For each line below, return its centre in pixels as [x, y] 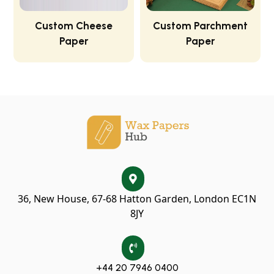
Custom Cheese [74, 26]
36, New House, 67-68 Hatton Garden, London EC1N [137, 199]
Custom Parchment [200, 26]
